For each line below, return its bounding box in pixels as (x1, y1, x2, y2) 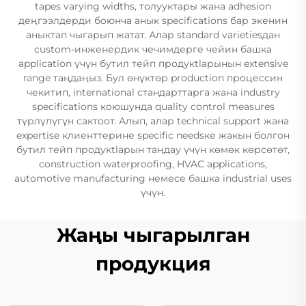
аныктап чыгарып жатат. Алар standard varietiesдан (26, 29, 280, 41)
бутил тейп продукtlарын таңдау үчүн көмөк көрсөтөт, (16, 143, 290, 156)
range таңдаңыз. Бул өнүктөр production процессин (23, 72, 283, 84)
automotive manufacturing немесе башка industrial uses (14, 172, 292, 184)
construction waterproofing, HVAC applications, (39, 158, 267, 170)
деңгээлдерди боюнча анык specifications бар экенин (18, 14, 288, 27)
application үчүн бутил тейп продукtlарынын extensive (18, 57, 288, 70)
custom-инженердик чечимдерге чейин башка (34, 43, 272, 55)
